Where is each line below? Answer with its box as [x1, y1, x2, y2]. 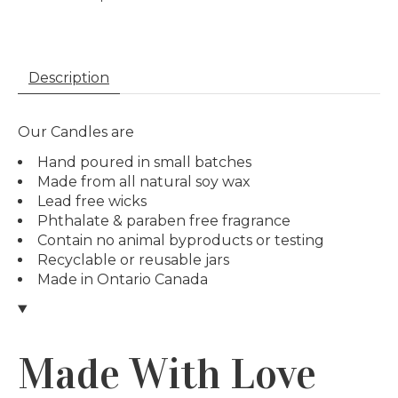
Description [28, 69, 109, 87]
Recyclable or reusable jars [37, 251, 229, 269]
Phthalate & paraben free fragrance [37, 212, 291, 230]
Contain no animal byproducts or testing [37, 232, 324, 250]
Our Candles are [18, 123, 134, 141]
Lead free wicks [37, 193, 147, 211]
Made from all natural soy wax [37, 173, 251, 191]
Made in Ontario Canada [37, 271, 208, 289]
